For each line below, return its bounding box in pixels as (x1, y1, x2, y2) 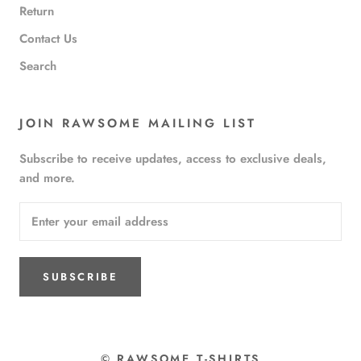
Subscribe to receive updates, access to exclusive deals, (19, 149, 326, 168)
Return (19, 2, 54, 20)
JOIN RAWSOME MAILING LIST (19, 114, 256, 132)
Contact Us (19, 29, 77, 48)
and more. (19, 168, 75, 187)
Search (19, 56, 56, 75)
